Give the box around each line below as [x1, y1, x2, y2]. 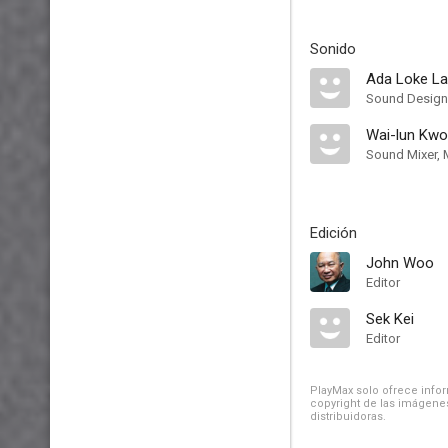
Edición [310, 224, 357, 242]
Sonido [310, 40, 356, 58]
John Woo [366, 254, 434, 272]
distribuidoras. [310, 410, 386, 423]
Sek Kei [366, 310, 414, 328]
